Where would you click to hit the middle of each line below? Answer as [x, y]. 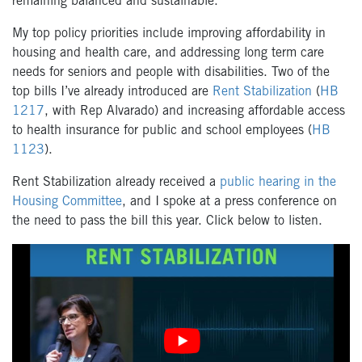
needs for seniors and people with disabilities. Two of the [171, 73]
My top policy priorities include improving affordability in [169, 34]
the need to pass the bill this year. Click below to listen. [167, 222]
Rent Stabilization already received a [116, 183]
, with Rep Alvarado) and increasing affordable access [195, 112]
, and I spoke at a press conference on [229, 202]
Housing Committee [67, 202]
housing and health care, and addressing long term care [168, 54]
